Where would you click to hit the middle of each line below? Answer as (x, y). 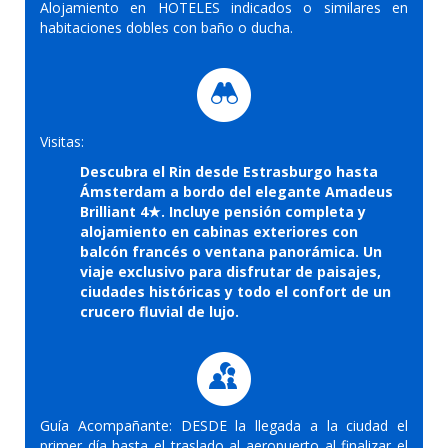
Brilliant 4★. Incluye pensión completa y (223, 211)
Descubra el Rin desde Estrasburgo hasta (229, 171)
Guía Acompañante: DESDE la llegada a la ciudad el (224, 425)
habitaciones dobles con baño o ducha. (166, 27)
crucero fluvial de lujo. (159, 311)
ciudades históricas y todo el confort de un (235, 291)
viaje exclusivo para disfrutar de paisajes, (230, 271)
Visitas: (62, 141)
